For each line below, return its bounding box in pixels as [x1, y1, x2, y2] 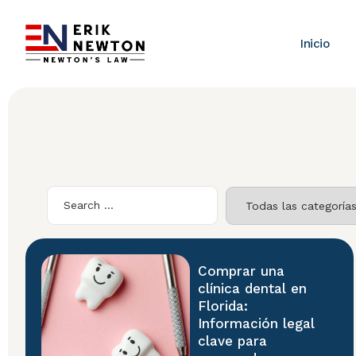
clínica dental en [197, 281, 307, 296]
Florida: [197, 298, 248, 314]
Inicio [300, 37, 329, 51]
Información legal [197, 315, 315, 331]
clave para [197, 333, 267, 349]
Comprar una [197, 263, 284, 279]
